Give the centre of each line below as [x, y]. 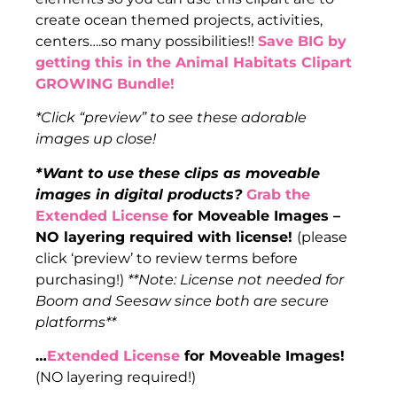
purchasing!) [82, 279]
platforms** [76, 322]
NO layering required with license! [166, 237]
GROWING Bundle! [105, 83]
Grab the [278, 194]
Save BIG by [302, 41]
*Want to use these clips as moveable [178, 173]
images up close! [96, 139]
